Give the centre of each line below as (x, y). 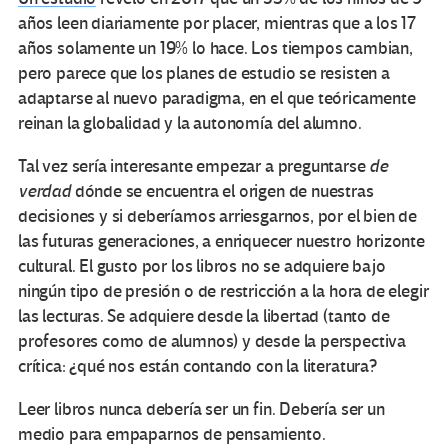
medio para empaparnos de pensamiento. (172, 435)
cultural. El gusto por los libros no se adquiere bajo (202, 267)
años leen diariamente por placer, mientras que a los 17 (217, 24)
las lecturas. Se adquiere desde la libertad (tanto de (204, 317)
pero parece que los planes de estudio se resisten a (204, 74)
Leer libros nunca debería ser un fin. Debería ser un (201, 410)
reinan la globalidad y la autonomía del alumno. (190, 124)
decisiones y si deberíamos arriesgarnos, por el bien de (218, 217)
